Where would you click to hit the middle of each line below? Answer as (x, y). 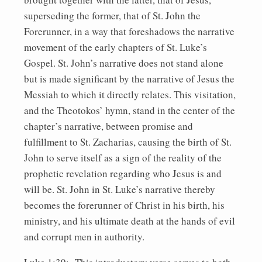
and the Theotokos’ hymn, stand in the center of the (130, 110)
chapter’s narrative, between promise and (108, 126)
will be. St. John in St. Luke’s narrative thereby (120, 189)
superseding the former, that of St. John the (112, 15)
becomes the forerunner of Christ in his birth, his (124, 205)
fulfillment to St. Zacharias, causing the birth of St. (128, 142)
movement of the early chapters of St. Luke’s (116, 47)
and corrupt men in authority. (84, 236)
